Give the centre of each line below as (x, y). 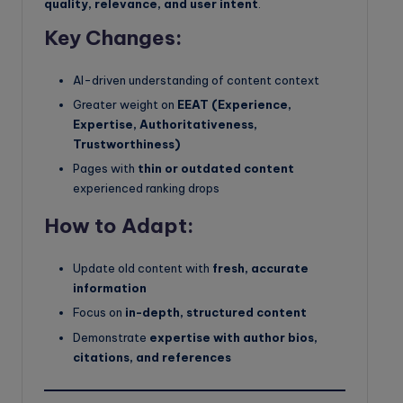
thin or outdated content (216, 169)
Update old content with (143, 269)
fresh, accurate (260, 269)
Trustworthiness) (126, 144)
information (110, 288)
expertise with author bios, (233, 337)
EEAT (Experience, (234, 105)
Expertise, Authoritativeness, (165, 125)
